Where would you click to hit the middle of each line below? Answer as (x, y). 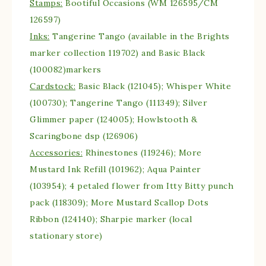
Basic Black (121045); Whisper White (153, 86)
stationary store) (66, 236)
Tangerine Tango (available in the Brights (140, 37)
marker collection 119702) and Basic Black (119, 53)
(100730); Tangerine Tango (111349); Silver (118, 103)
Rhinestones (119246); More (142, 153)
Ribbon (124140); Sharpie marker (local (111, 219)
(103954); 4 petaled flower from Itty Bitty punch (132, 186)
